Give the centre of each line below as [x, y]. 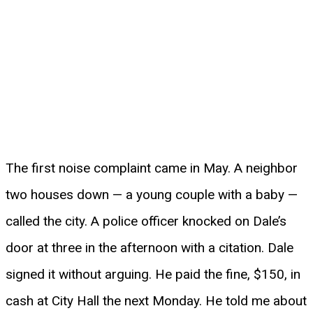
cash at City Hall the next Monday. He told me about [156, 300]
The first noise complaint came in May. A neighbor [152, 168]
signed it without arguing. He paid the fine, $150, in [153, 274]
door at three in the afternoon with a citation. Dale [150, 247]
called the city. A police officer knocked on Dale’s [146, 221]
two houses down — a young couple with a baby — [152, 194]
